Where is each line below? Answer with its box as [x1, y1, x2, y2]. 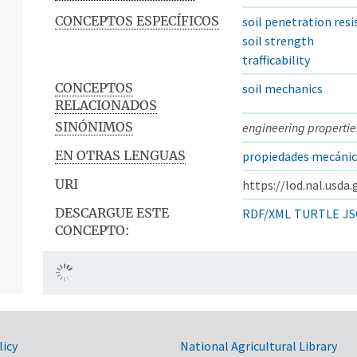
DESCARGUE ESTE [55, 204, 169, 221]
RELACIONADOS [55, 96, 157, 113]
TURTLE [294, 205, 339, 222]
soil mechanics [242, 80, 323, 96]
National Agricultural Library [180, 337, 337, 354]
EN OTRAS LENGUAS [55, 147, 186, 163]
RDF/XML [242, 205, 291, 222]
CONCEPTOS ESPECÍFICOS [55, 12, 219, 29]
